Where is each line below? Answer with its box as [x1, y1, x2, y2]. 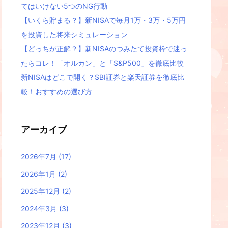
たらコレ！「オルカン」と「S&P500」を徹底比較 [21, 58, 184, 67]
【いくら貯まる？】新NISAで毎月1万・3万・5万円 [21, 15, 186, 24]
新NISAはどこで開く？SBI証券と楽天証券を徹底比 [21, 72, 184, 81]
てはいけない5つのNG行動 [21, 1, 107, 10]
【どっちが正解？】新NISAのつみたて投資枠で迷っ [21, 44, 187, 53]
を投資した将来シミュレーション [21, 30, 128, 39]
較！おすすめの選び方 [21, 87, 92, 96]
